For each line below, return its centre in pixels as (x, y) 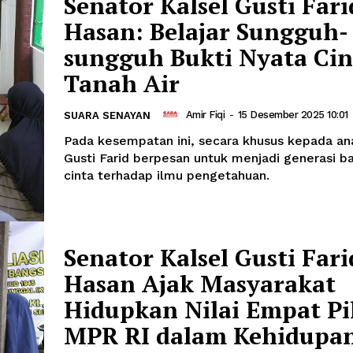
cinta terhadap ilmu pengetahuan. (167, 176)
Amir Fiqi (205, 114)
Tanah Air (122, 84)
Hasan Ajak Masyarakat (200, 283)
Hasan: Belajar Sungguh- (206, 32)
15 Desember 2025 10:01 (293, 114)
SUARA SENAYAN (107, 116)
